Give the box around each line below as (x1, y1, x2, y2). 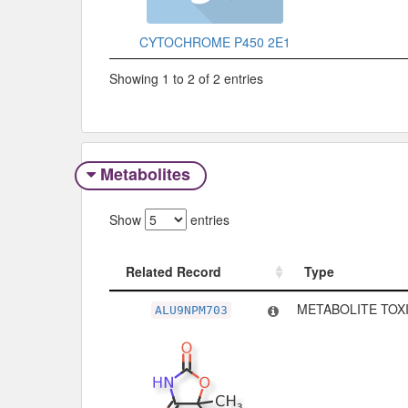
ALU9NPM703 (155, 302, 228, 317)
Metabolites (95, 162, 195, 187)
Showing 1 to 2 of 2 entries (109, 68, 263, 87)
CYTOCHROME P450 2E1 (139, 33, 291, 52)
